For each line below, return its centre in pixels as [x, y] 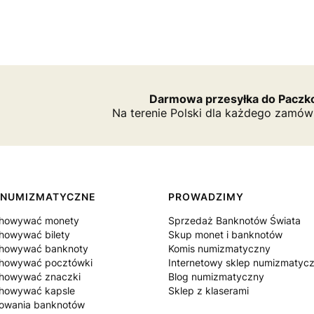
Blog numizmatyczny [216, 277]
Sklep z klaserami [209, 291]
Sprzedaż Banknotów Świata [234, 220]
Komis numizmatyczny [219, 248]
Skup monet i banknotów [225, 234]
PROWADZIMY [206, 197]
